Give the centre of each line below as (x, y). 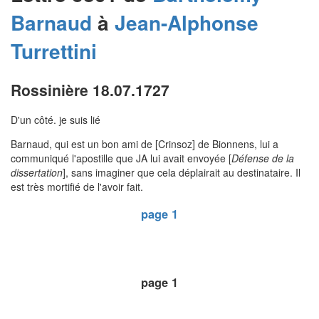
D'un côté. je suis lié (56, 120)
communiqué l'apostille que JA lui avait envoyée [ (121, 158)
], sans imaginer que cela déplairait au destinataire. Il (182, 173)
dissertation (37, 173)
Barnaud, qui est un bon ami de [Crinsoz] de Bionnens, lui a (145, 144)
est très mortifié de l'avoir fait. (77, 187)
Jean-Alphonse (187, 23)
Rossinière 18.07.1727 (90, 90)
